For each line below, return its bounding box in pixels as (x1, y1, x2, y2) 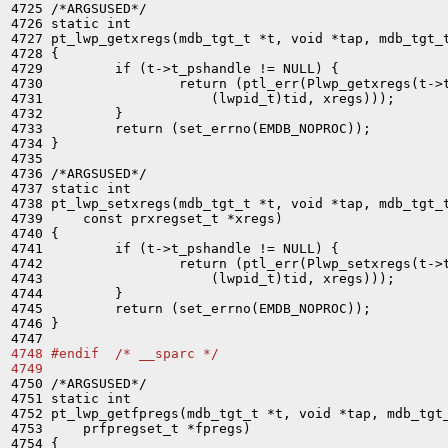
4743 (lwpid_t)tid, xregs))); (11, 271, 395, 286)
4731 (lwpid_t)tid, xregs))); (11, 91, 395, 106)
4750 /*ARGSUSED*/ (11, 376, 147, 391)
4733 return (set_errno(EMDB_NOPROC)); (11, 121, 371, 136)
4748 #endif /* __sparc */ (11, 346, 219, 361)
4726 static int (11, 16, 131, 31)
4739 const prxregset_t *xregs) (11, 211, 283, 226)
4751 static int (11, 391, 131, 406)
